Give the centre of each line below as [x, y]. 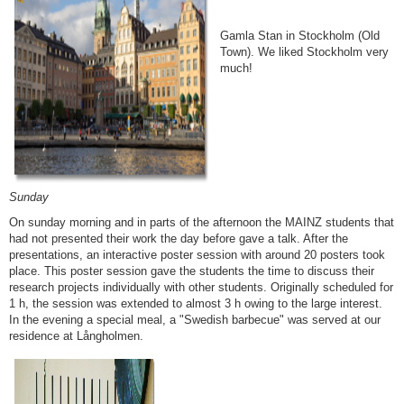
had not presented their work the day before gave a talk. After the [179, 238]
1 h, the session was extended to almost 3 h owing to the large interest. [196, 303]
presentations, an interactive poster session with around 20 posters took [197, 254]
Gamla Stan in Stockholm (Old [300, 35]
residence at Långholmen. [76, 335]
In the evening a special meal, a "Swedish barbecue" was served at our [195, 319]
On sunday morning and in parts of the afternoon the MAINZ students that [202, 222]
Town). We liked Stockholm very [305, 51]
